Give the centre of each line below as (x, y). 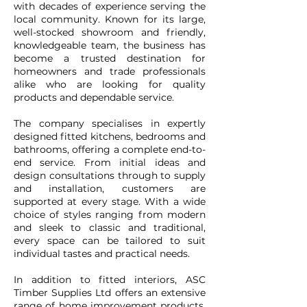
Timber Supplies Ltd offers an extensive (110, 293)
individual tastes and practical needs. (102, 254)
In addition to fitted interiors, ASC (110, 280)
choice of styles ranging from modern (110, 214)
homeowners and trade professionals (110, 71)
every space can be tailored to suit (110, 241)
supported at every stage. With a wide (110, 201)
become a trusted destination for (110, 58)
